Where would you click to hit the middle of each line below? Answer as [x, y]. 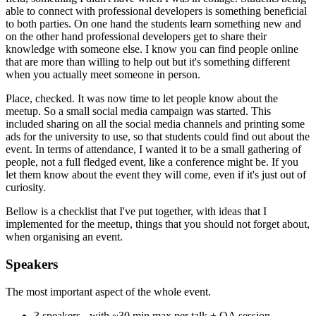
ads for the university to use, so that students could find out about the [158, 137]
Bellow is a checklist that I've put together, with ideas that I [136, 212]
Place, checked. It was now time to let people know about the [142, 99]
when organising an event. [64, 237]
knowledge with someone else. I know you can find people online [152, 49]
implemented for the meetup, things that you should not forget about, [158, 224]
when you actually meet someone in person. [103, 75]
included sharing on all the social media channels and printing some [155, 124]
